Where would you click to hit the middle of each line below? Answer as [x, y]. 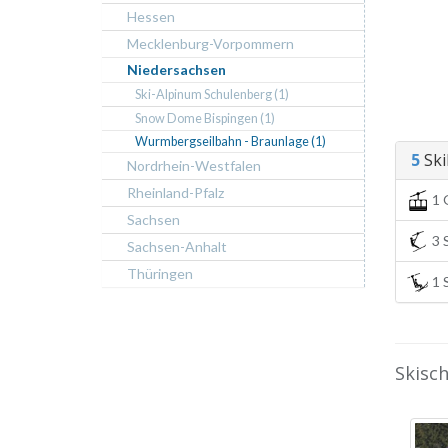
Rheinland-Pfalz [175, 192]
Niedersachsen [176, 69]
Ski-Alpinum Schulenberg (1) [212, 94]
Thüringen [160, 273]
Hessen [151, 16]
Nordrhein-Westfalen [194, 165]
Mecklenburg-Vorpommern [210, 43]
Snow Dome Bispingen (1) [205, 118]
